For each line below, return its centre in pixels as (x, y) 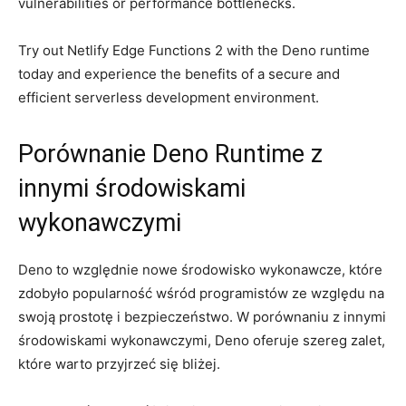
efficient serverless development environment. (169, 97)
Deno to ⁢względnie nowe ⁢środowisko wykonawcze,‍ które (200, 269)
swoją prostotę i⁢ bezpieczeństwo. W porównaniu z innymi (202, 316)
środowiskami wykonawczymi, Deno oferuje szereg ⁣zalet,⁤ (202, 340)
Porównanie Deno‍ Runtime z (170, 154)
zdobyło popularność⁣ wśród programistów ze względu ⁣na (201, 293)
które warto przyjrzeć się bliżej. (119, 363)
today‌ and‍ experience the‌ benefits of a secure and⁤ (179, 73)
